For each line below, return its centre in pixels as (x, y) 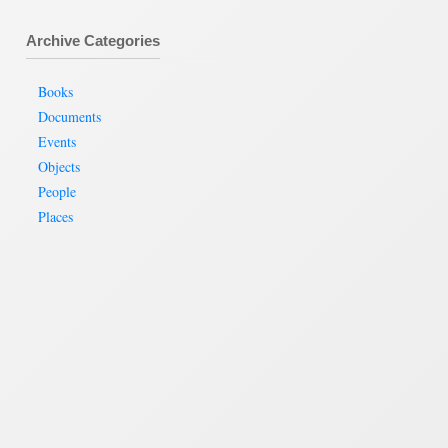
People (57, 191)
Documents (69, 116)
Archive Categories (93, 40)
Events (57, 141)
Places (55, 216)
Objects (59, 166)
